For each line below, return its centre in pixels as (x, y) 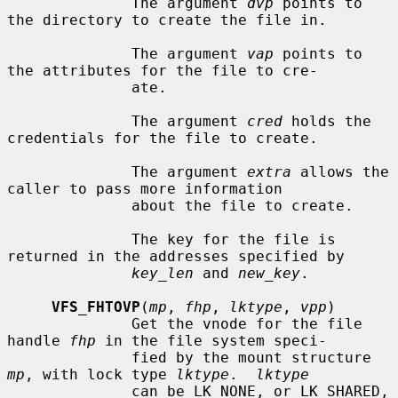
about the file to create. (69, 205)
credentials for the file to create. (163, 138)
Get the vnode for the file (69, 323)
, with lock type (100, 374)
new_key (269, 273)
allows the (340, 171)
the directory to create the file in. (167, 20)
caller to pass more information (145, 188)
